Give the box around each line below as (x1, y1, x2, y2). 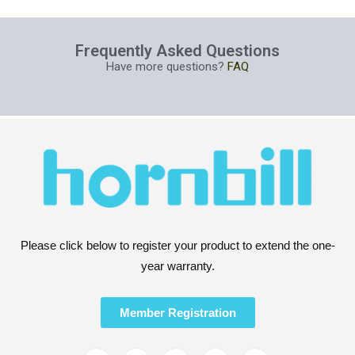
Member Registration (119, 306, 236, 319)
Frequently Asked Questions (75, 40, 280, 60)
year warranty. (140, 258, 215, 273)
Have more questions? (106, 59, 224, 74)
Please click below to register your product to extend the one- (20, 238, 335, 252)
